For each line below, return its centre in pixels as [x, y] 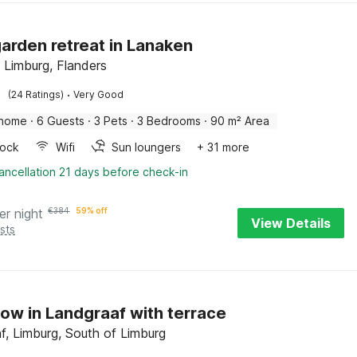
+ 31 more [224, 147]
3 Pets [111, 121]
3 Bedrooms [169, 121]
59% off [92, 210]
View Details [291, 223]
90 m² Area [240, 121]
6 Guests [61, 121]
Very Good [99, 94]
